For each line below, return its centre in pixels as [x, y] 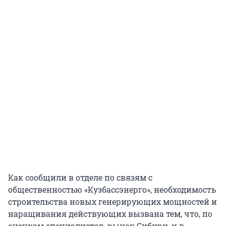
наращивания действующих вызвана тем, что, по [110, 214]
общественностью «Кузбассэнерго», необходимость [112, 190]
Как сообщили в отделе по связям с [80, 178]
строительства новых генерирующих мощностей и [112, 202]
